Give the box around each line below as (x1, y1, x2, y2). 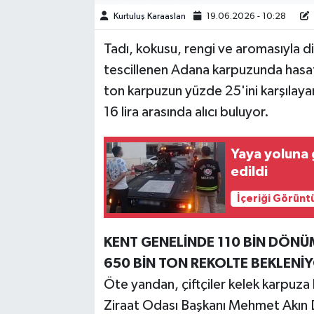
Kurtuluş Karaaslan (113, 12, 186, 22)
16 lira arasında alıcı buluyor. (103, 105, 269, 120)
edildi (231, 165, 268, 179)
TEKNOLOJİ (37, 27, 104, 39)
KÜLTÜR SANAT (37, 98, 125, 110)
